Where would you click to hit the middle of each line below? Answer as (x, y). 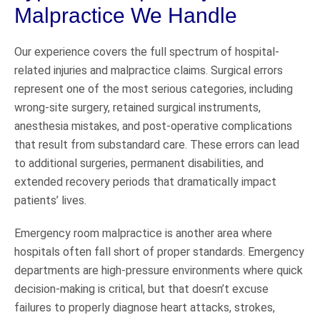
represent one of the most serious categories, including (154, 89)
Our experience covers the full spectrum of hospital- (147, 51)
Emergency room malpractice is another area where (143, 233)
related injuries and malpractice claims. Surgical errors (149, 70)
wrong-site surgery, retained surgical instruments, (137, 107)
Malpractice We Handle (126, 15)
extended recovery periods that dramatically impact (145, 181)
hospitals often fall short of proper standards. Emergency (159, 251)
